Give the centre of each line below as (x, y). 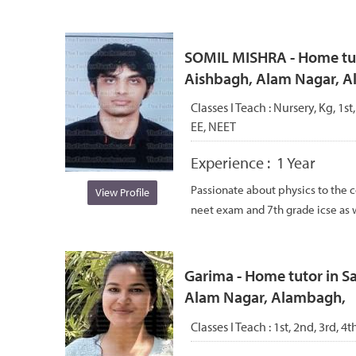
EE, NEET (213, 127)
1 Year (296, 163)
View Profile (122, 193)
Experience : (234, 163)
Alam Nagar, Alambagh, (265, 296)
